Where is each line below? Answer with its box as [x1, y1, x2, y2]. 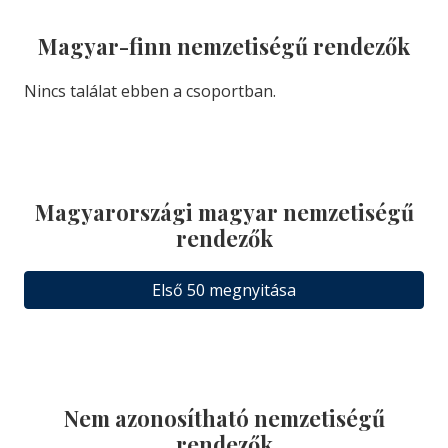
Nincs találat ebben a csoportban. [24, 80, 276, 102]
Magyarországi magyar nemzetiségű [34, 197, 414, 226]
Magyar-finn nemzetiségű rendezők [38, 31, 410, 60]
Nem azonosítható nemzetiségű [63, 403, 385, 432]
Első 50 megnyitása [152, 279, 296, 301]
